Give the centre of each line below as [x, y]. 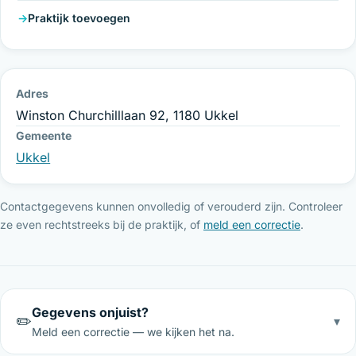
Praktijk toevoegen [79, 17]
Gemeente [44, 136]
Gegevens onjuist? [91, 312]
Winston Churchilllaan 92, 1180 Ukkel [128, 116]
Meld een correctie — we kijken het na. [133, 331]
